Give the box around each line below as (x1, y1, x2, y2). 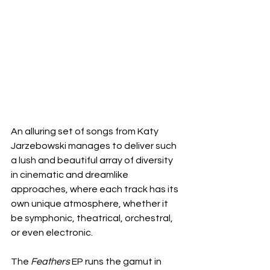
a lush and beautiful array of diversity (11, 155, 175, 166)
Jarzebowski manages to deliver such (11, 141, 178, 151)
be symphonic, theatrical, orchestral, (11, 213, 175, 224)
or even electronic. (11, 228, 93, 238)
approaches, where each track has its (11, 184, 180, 195)
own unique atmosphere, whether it (11, 199, 170, 209)
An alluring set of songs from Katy (11, 127, 160, 137)
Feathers (31, 257, 70, 267)
